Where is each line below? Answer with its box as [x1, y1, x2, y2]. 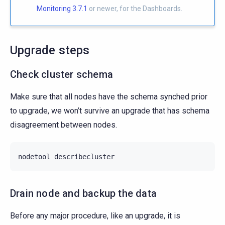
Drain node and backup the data [10, 187, 157, 200]
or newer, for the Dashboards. [87, 5, 182, 13]
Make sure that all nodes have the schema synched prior [10, 92, 207, 102]
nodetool [18, 153, 50, 161]
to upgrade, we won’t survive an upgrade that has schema [10, 106, 209, 116]
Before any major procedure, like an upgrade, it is [10, 211, 180, 221]
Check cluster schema [10, 68, 113, 81]
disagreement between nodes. [10, 120, 117, 130]
